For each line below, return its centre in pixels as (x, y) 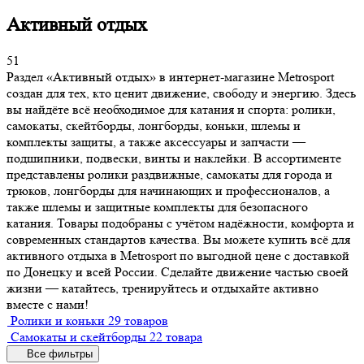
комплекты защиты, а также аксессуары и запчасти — (156, 141)
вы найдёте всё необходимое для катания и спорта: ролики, (171, 109)
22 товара (176, 336)
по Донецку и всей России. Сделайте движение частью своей (178, 271)
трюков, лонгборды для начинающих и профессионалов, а (168, 190)
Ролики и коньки (58, 320)
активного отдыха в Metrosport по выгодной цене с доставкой (178, 255)
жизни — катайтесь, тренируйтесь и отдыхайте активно (162, 288)
